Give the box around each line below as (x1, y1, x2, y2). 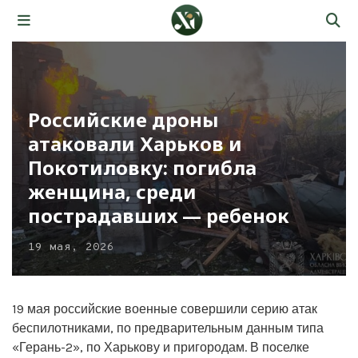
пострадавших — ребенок (28, 201, 289, 229)
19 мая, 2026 (28, 240, 114, 254)
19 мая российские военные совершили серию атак (12, 300, 317, 316)
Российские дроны (28, 105, 219, 133)
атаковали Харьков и (28, 129, 242, 157)
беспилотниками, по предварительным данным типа (12, 320, 324, 336)
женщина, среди (28, 177, 197, 205)
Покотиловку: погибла (28, 153, 257, 181)
